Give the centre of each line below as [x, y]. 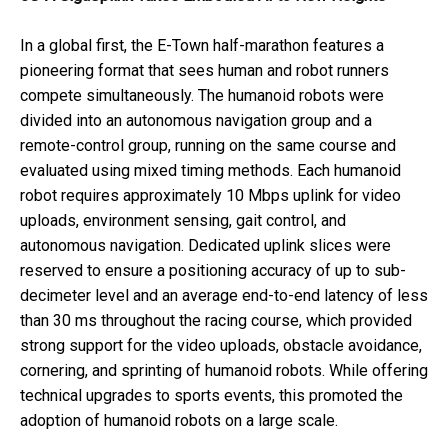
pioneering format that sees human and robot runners [204, 71]
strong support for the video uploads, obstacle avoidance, [221, 346]
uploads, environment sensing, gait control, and [183, 221]
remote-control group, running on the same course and [208, 146]
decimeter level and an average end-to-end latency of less [224, 296]
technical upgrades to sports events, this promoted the [211, 396]
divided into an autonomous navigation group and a [196, 121]
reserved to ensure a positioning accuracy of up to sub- [213, 271]
